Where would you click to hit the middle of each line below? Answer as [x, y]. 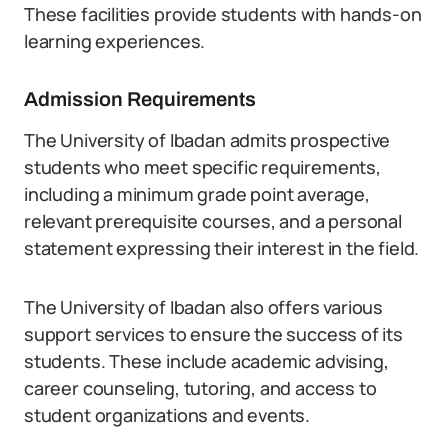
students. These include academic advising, [206, 361]
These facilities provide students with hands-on [223, 14]
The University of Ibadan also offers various [204, 307]
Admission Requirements [140, 99]
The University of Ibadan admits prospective [207, 140]
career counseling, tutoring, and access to [200, 388]
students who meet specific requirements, [202, 167]
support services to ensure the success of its [213, 334]
